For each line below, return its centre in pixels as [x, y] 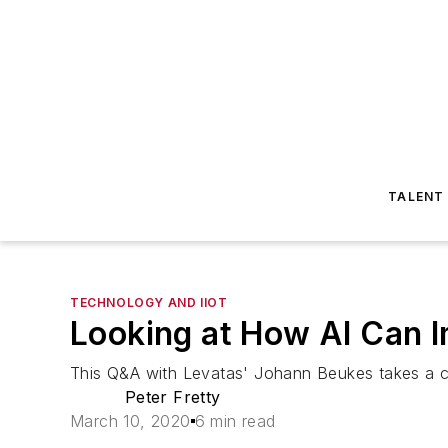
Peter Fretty [172, 397]
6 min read [235, 421]
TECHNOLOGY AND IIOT [149, 302]
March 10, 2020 [130, 421]
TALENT [416, 196]
